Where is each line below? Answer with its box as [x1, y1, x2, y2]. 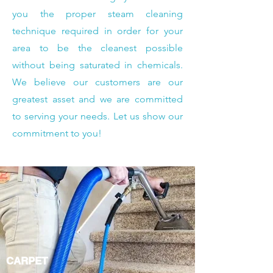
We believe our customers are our [12, 76, 183, 88]
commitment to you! [12, 127, 102, 139]
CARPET [6, 255, 48, 267]
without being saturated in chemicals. [12, 59, 183, 71]
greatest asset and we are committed [12, 93, 183, 105]
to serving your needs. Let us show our [12, 110, 183, 122]
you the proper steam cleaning [12, 8, 183, 19]
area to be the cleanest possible [12, 42, 183, 54]
